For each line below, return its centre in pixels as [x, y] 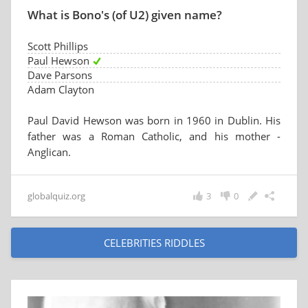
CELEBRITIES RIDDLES [154, 243]
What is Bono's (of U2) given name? [125, 15]
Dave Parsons [60, 75]
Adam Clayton [61, 89]
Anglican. [49, 152]
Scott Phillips [58, 46]
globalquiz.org [56, 196]
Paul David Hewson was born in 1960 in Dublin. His [154, 120]
